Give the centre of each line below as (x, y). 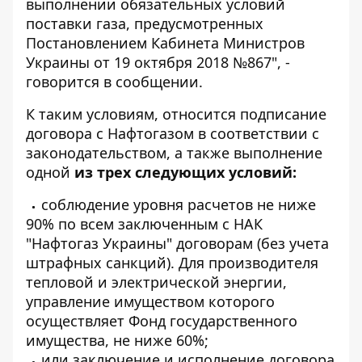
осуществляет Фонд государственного (162, 321)
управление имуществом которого (150, 301)
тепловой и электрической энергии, (156, 282)
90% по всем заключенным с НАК (144, 224)
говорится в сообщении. (114, 82)
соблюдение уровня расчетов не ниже (179, 204)
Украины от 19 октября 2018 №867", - (158, 62)
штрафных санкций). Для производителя (172, 263)
